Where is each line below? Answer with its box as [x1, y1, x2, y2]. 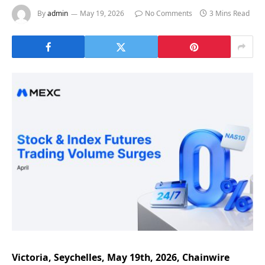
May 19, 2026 [80, 8, 124, 19]
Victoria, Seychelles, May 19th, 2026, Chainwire [12, 250, 230, 264]
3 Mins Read [209, 8, 250, 19]
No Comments [145, 8, 192, 19]
